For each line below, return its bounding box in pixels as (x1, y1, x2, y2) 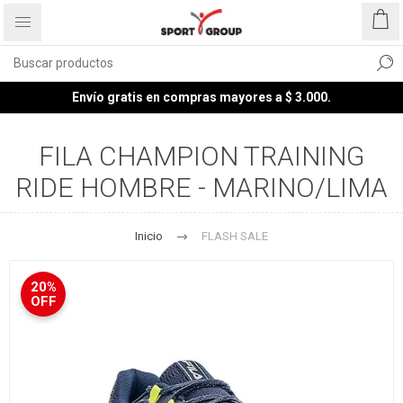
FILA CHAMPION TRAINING (39, 140, 364, 172)
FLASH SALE (201, 229, 268, 243)
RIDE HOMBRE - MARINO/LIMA (15, 172, 388, 203)
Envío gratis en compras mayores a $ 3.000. (72, 90, 331, 104)
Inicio (135, 229, 163, 243)
